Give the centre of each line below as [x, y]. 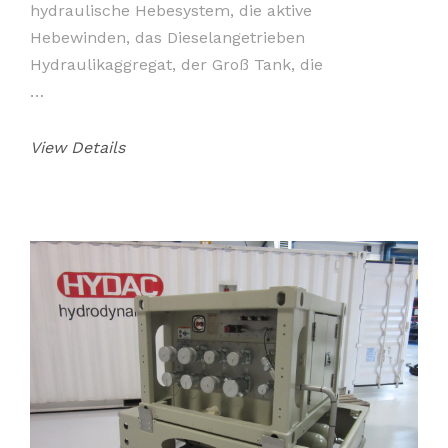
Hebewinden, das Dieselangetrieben [167, 37]
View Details [77, 147]
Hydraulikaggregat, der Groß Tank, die [176, 64]
